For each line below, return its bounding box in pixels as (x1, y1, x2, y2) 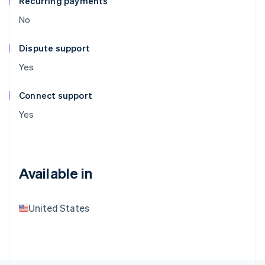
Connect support (19, 89, 92, 102)
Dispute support (19, 42, 90, 54)
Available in (19, 164, 93, 183)
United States (28, 202, 89, 215)
